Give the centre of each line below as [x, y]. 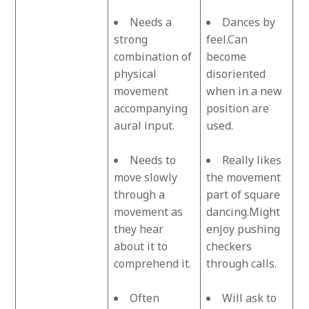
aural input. [144, 125]
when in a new [245, 91]
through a [140, 194]
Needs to [153, 160]
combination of [153, 56]
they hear [139, 229]
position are [238, 108]
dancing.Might [243, 211]
